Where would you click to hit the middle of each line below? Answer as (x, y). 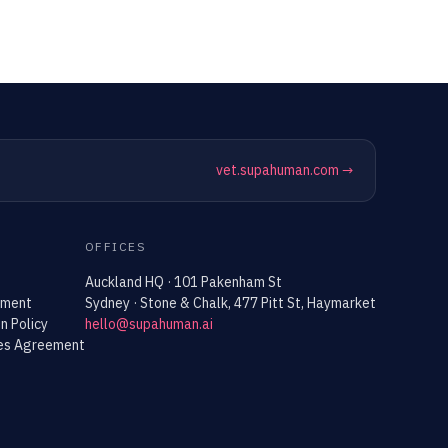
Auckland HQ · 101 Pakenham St (183, 282)
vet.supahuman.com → (284, 170)
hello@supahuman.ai (149, 324)
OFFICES (116, 246)
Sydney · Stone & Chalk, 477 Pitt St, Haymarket (230, 303)
